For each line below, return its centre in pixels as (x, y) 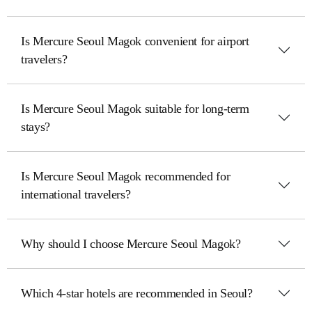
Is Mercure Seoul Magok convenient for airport (135, 41)
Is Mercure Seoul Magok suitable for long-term (135, 109)
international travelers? (76, 194)
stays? (36, 127)
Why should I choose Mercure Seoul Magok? (131, 244)
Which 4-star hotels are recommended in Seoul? (137, 293)
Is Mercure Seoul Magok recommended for (126, 176)
